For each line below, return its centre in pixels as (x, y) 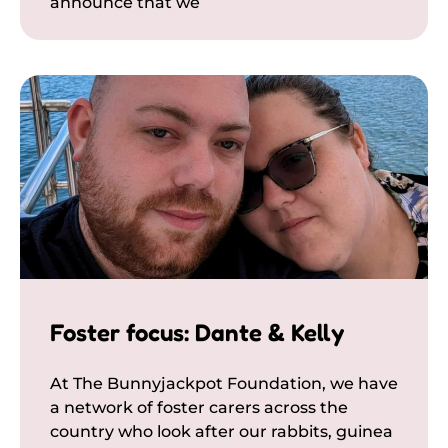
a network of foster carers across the (199, 407)
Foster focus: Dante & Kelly (197, 332)
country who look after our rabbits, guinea (221, 431)
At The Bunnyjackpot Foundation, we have (224, 383)
